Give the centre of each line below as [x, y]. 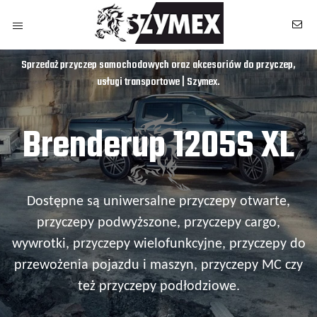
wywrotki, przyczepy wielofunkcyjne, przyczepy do [158, 244]
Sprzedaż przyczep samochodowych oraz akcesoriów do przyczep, [158, 65]
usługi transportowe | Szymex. [158, 82]
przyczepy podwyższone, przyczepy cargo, [158, 223]
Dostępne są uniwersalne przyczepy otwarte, [158, 202]
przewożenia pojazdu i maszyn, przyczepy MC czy [158, 265]
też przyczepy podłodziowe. [158, 287]
